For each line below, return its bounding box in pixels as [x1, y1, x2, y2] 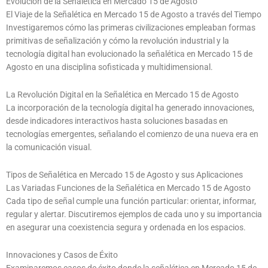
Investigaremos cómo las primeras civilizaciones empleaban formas [6, 23, 255, 33]
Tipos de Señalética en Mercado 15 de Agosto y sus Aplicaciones [6, 170, 243, 180]
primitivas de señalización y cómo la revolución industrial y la [6, 36, 229, 46]
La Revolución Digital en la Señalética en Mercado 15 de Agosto [6, 90, 239, 100]
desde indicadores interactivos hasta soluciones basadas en [6, 116, 228, 126]
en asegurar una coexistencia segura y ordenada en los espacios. [6, 223, 246, 233]
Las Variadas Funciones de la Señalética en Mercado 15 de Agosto [6, 183, 251, 193]
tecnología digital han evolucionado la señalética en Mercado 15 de [6, 49, 252, 59]
